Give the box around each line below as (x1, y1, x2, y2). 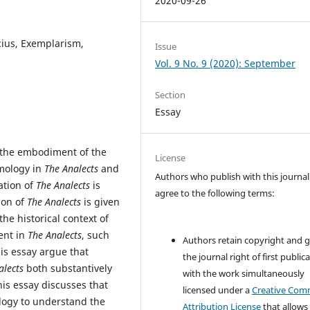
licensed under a (183, 284, 253, 297)
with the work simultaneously (183, 267, 305, 280)
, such (82, 228, 109, 241)
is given (81, 194, 120, 208)
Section (155, 88, 186, 101)
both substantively (26, 261, 112, 275)
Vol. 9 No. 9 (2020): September (155, 56, 296, 70)
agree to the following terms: (155, 187, 275, 200)
